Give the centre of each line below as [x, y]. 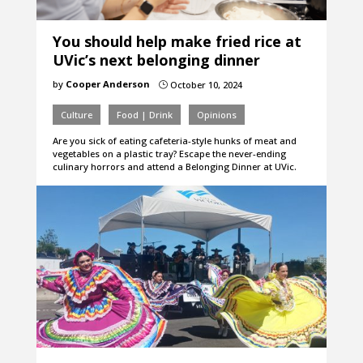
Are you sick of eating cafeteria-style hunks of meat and [174, 141]
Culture [76, 115]
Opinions [216, 115]
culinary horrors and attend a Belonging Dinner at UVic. [174, 167]
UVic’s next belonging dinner [156, 60]
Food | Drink [144, 115]
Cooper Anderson [107, 84]
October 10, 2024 [205, 85]
